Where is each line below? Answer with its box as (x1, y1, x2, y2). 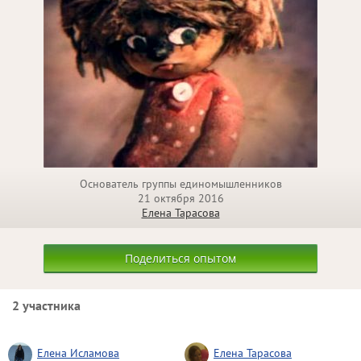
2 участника (12, 297, 81, 313)
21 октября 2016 (137, 191, 224, 205)
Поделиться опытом (125, 251, 236, 266)
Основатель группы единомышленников (79, 176, 282, 191)
